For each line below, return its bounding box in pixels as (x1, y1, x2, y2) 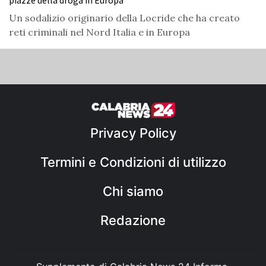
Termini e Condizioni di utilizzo (40, 154, 226, 170)
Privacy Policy (90, 125, 176, 141)
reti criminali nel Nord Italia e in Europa (9, 26, 190, 39)
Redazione (100, 213, 166, 229)
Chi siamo (103, 183, 163, 199)
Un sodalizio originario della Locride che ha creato (9, 12, 240, 24)
